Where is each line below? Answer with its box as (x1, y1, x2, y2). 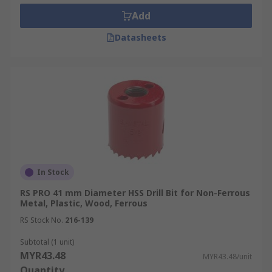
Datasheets (114, 32, 166, 43)
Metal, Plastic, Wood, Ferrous (20, 197, 148, 209)
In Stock (37, 167, 69, 177)
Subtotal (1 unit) (20, 237, 74, 247)
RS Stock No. (20, 215, 63, 225)
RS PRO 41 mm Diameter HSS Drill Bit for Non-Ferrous (20, 187, 250, 199)
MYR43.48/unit (203, 251, 252, 262)
